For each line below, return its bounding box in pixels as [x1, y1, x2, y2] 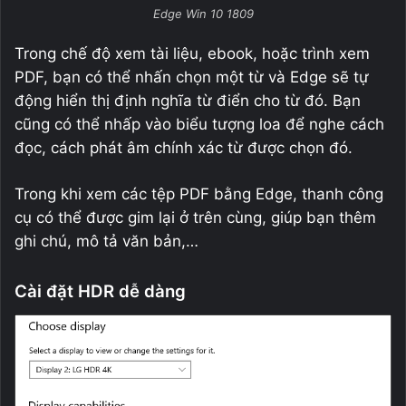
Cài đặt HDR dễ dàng [14, 280, 186, 302]
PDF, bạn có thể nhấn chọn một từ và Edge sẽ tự [14, 67, 369, 86]
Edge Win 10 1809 [152, 5, 254, 21]
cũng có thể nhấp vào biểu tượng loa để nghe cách [14, 114, 384, 133]
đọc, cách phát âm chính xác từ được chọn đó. [14, 138, 353, 157]
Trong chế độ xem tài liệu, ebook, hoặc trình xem [14, 43, 370, 63]
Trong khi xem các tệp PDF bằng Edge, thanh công [14, 184, 383, 203]
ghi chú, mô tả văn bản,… [14, 231, 198, 250]
